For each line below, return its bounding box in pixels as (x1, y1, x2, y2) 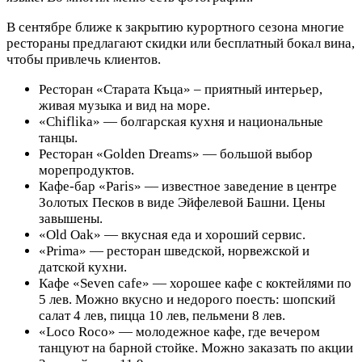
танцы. (39, 129, 78, 145)
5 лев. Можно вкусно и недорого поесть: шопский (39, 291, 335, 307)
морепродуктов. (39, 162, 134, 178)
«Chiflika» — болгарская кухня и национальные (39, 113, 323, 129)
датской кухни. (39, 259, 127, 275)
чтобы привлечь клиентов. (6, 51, 161, 67)
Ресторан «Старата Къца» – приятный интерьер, (39, 81, 322, 97)
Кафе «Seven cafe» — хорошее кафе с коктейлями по (39, 275, 351, 291)
